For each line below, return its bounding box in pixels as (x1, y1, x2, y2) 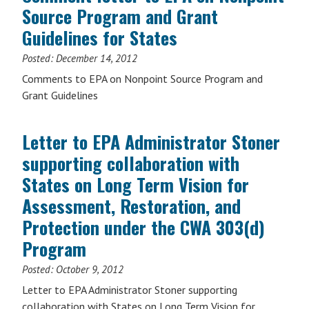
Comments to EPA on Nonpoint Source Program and (22, 72, 263, 86)
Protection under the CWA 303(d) (22, 214, 265, 241)
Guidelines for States (22, 24, 177, 51)
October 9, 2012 (56, 263, 123, 276)
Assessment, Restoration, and (22, 192, 241, 219)
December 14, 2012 (56, 52, 137, 65)
